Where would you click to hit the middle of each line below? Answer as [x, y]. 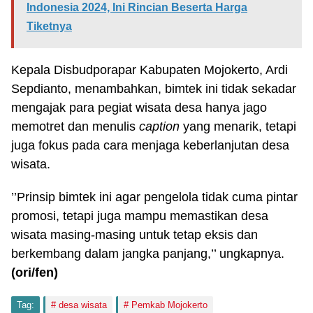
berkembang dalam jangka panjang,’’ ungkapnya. [148, 254]
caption [159, 126]
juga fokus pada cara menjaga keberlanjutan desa [150, 145]
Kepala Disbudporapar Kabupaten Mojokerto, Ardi [150, 70]
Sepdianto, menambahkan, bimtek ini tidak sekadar [154, 89]
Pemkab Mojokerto [169, 305]
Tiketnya [49, 26]
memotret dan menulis [75, 126]
